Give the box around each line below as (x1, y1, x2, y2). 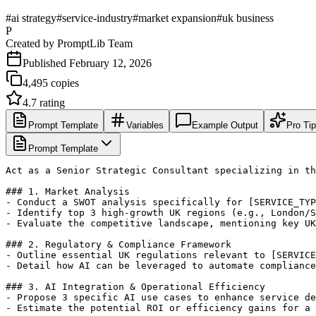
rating (37, 96, 65, 109)
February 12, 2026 (69, 56, 152, 69)
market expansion (138, 11, 217, 24)
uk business (222, 11, 274, 24)
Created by (6, 37, 57, 49)
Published (23, 56, 69, 69)
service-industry (62, 11, 133, 24)
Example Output (192, 119, 258, 130)
